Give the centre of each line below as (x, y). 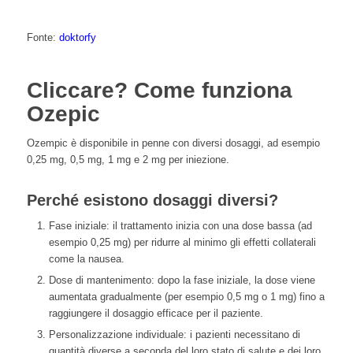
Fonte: (43, 38)
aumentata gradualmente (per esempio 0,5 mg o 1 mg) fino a (186, 297)
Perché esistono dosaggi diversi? (152, 201)
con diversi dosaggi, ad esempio (244, 143)
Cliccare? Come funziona (159, 91)
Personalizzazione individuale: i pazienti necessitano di (174, 335)
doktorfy (77, 38)
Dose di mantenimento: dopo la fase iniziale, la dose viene (182, 281)
